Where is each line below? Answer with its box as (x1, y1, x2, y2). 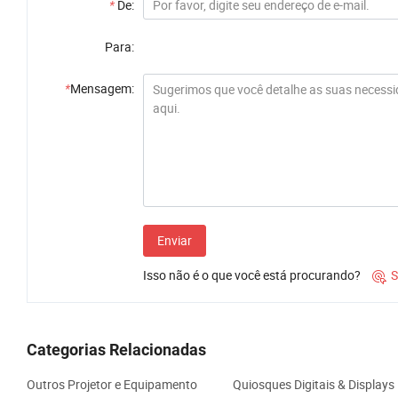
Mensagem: (70, 80, 134, 98)
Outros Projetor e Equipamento (27, 376, 197, 394)
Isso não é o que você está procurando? (143, 267, 361, 284)
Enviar (157, 232, 192, 250)
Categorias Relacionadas (27, 340, 206, 360)
